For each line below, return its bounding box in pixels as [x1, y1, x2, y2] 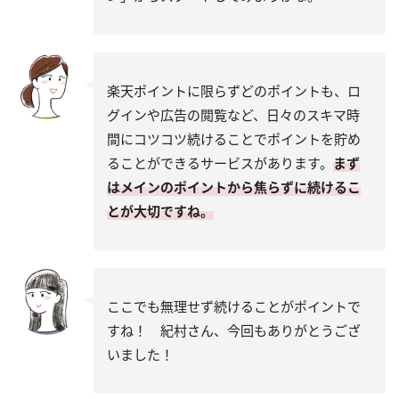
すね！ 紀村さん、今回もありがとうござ [107, 321, 361, 339]
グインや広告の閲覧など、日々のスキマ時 [107, 105, 360, 124]
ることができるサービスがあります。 [107, 153, 333, 172]
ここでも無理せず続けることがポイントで [107, 297, 361, 315]
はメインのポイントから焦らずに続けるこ [107, 177, 361, 196]
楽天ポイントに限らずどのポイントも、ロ [107, 81, 361, 100]
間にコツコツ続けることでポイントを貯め [107, 129, 361, 148]
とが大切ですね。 [107, 201, 214, 220]
